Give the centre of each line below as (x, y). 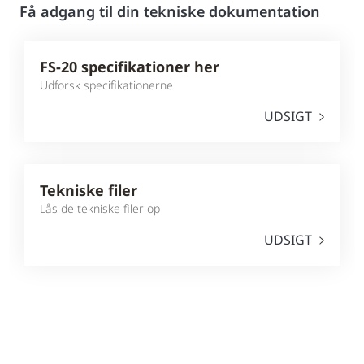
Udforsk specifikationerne (106, 85)
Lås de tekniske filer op (100, 209)
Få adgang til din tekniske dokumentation (170, 12)
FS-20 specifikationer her (130, 67)
